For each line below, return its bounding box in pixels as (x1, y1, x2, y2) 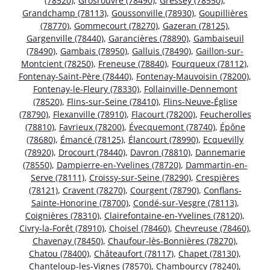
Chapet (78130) (178, 247, 239, 259)
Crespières (196, 171, 239, 183)
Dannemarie (195, 146, 245, 158)
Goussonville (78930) (111, 7, 194, 19)
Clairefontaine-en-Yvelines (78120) (104, 209, 242, 221)
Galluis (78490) (132, 45, 191, 57)
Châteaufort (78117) (94, 247, 174, 259)
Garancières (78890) (108, 32, 189, 44)
